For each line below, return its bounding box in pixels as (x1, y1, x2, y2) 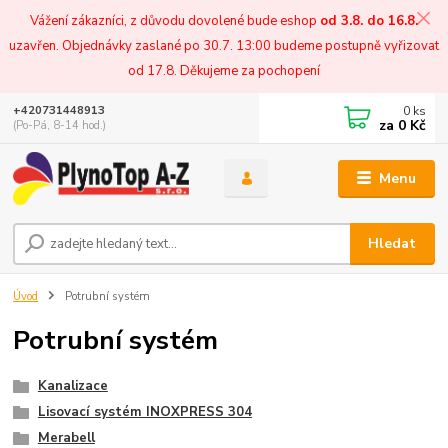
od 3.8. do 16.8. (320, 11, 418, 30)
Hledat (368, 233, 417, 253)
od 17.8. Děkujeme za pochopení (128, 61, 320, 80)
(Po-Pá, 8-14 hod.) (13, 118, 107, 133)
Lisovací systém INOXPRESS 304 (37, 403, 252, 422)
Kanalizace (37, 377, 108, 396)
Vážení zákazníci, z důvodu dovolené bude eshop (30, 11, 320, 30)
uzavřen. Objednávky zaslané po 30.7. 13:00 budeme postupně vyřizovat (9, 36, 439, 55)
